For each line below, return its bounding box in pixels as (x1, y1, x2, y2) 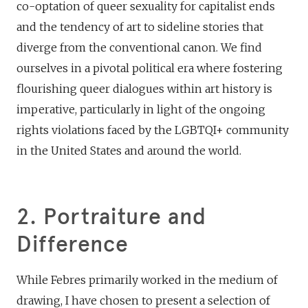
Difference (16, 230, 129, 258)
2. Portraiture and (16, 203, 206, 230)
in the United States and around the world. (16, 143, 241, 157)
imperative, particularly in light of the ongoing (16, 102, 265, 116)
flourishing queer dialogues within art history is (16, 81, 272, 96)
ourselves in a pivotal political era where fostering (16, 60, 283, 75)
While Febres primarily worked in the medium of (16, 272, 278, 287)
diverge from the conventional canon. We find (16, 40, 262, 54)
